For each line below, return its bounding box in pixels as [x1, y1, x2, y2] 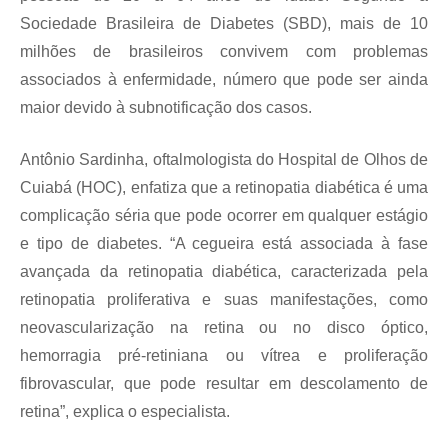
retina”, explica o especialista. [20, 403, 230, 420]
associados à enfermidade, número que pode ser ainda [20, 71, 428, 88]
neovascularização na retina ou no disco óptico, [20, 319, 428, 336]
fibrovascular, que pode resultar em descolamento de [20, 375, 428, 392]
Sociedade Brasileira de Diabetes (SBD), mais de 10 [20, 15, 428, 32]
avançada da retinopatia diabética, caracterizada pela [20, 263, 428, 280]
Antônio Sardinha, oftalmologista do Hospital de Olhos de [20, 151, 428, 168]
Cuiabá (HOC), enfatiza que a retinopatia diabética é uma [20, 179, 428, 196]
